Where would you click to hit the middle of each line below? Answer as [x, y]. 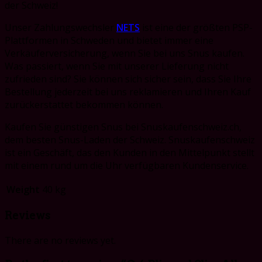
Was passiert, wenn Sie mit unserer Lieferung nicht [117, 66]
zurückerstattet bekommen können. [84, 105]
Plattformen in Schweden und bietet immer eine [109, 41]
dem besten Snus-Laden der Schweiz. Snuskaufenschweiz [130, 140]
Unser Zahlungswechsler [61, 28]
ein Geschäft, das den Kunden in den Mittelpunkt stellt [136, 153]
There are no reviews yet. [60, 240]
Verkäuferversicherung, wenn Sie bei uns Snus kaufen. [125, 54]
